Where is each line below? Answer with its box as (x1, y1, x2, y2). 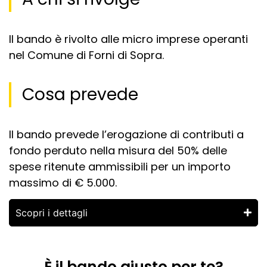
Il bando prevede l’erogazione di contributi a (9, 126, 244, 142)
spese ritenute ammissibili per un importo (9, 159, 231, 174)
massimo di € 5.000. (9, 175, 117, 190)
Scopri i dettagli (15, 206, 88, 219)
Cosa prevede (22, 82, 138, 106)
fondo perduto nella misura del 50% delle (9, 142, 227, 158)
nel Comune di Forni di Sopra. (9, 47, 164, 63)
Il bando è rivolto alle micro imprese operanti (9, 31, 248, 46)
